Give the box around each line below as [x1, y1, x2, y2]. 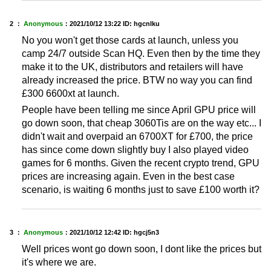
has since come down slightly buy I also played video [22, 144, 249, 155]
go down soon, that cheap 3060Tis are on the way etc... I [22, 117, 261, 128]
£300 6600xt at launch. [22, 88, 119, 99]
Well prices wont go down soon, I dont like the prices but [22, 244, 261, 255]
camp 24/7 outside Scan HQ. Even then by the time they [22, 48, 260, 59]
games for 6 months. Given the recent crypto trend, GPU [22, 157, 260, 168]
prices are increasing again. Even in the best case [22, 171, 235, 181]
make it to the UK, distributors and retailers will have [22, 62, 243, 73]
